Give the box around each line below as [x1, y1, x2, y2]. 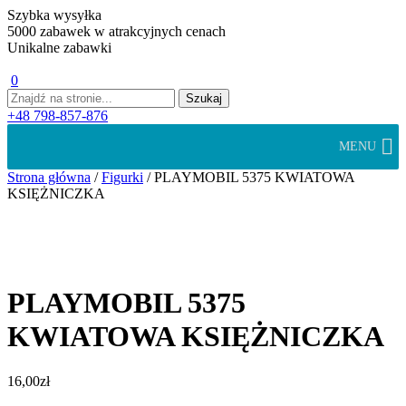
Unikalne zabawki [7, 40, 111, 55]
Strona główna [7, 169, 91, 185]
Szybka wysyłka [7, 7, 101, 23]
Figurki [101, 169, 143, 185]
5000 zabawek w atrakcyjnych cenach [7, 24, 226, 39]
